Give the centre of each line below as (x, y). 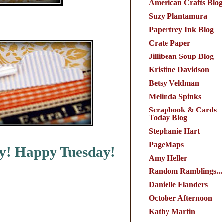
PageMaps (166, 144)
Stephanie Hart (174, 131)
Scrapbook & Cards (182, 110)
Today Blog (168, 117)
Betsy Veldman (174, 83)
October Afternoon (180, 198)
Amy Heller (168, 158)
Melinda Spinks (175, 96)
